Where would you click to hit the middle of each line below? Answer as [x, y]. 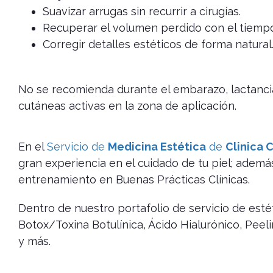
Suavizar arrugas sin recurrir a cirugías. [142, 12]
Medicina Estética [157, 147]
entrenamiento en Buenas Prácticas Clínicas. [134, 180]
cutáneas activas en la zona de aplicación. [127, 106]
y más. [34, 241]
